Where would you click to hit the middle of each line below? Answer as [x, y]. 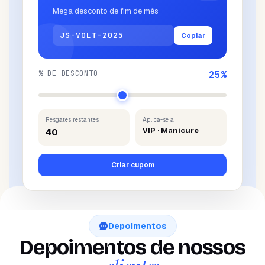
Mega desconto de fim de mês [106, 11]
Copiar [193, 35]
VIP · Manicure [171, 131]
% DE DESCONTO [68, 73]
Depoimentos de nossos [132, 248]
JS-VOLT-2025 [92, 35]
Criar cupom [132, 165]
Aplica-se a [158, 120]
